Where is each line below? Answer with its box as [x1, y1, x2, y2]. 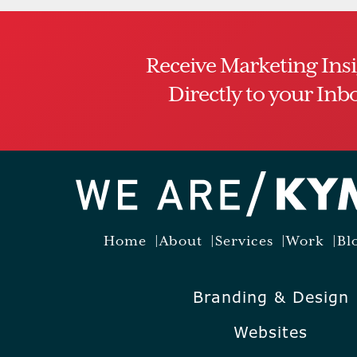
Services [215, 234, 273, 250]
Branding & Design [192, 287, 349, 308]
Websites [233, 322, 308, 343]
